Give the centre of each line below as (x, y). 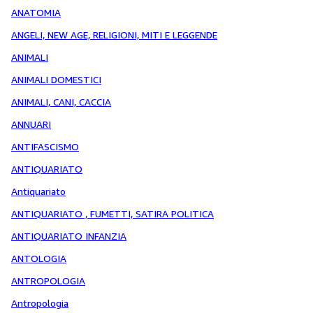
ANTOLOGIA (39, 258)
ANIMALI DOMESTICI (56, 79)
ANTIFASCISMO (45, 146)
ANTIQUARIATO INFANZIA (69, 236)
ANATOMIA (36, 12)
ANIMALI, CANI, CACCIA (61, 102)
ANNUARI (31, 124)
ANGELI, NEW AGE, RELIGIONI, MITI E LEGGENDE (114, 35)
